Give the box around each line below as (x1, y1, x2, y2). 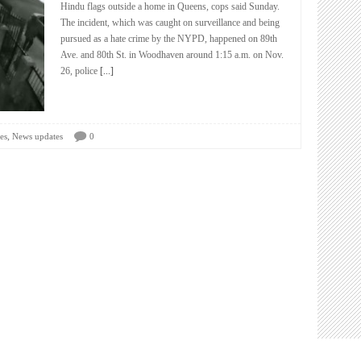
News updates (12, 131, 63, 141)
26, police (60, 65, 98, 77)
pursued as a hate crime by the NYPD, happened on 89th (60, 33, 277, 44)
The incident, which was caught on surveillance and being (60, 17, 280, 28)
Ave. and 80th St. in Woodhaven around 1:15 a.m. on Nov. (60, 49, 284, 60)
